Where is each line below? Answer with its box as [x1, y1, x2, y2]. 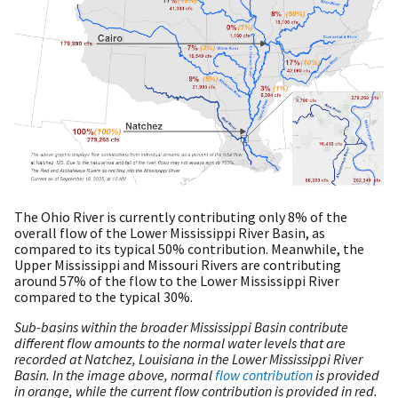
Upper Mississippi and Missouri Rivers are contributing [14, 256, 341, 275]
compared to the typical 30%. [14, 288, 195, 306]
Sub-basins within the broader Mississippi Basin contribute [14, 318, 348, 337]
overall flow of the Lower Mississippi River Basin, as [14, 224, 325, 243]
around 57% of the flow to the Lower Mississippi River [14, 272, 339, 291]
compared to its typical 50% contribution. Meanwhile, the [14, 240, 364, 259]
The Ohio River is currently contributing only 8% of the [14, 208, 347, 227]
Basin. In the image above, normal [14, 366, 215, 385]
